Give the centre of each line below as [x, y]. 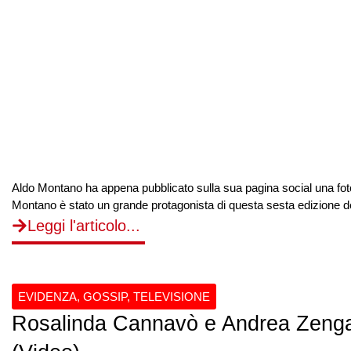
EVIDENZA [47, 297]
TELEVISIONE [172, 297]
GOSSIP [105, 297]
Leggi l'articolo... [84, 226]
